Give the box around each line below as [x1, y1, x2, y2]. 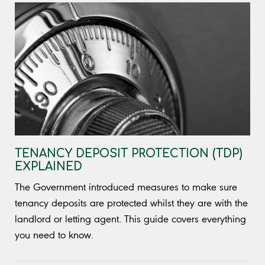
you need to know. [15, 228, 93, 241]
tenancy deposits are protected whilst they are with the [15, 196, 248, 209]
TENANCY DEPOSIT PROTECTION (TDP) [15, 147, 243, 160]
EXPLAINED [15, 160, 82, 173]
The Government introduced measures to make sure [15, 180, 237, 193]
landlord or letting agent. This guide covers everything [15, 212, 246, 225]
